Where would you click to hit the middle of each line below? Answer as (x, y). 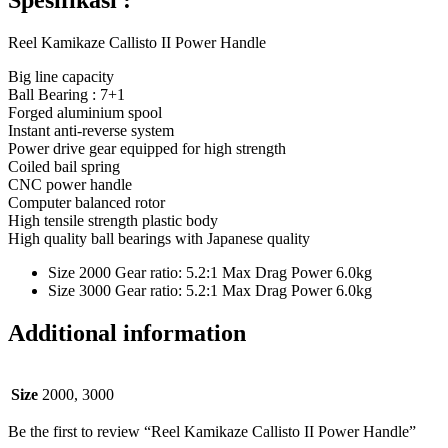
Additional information (127, 333)
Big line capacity (61, 77)
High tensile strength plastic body (113, 221)
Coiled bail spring (64, 167)
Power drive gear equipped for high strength (147, 149)
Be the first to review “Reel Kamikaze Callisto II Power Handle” (212, 432)
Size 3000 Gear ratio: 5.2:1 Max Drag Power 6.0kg (210, 291)
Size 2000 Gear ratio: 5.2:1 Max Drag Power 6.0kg (210, 273)
